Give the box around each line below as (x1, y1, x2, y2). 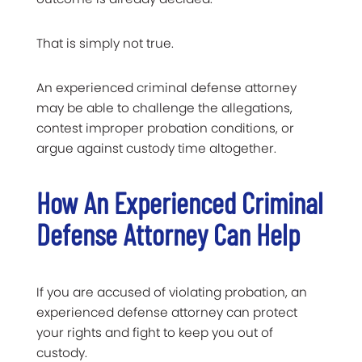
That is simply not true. (36, 34, 174, 52)
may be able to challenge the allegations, (36, 99, 293, 116)
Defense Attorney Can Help (36, 216, 300, 251)
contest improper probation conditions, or (36, 119, 294, 137)
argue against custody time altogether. (36, 139, 276, 157)
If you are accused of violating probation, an (36, 283, 307, 301)
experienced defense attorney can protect (36, 303, 297, 321)
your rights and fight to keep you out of (36, 323, 273, 341)
